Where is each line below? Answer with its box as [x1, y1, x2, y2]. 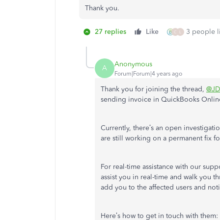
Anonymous [114, 59, 152, 68]
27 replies [95, 27, 126, 36]
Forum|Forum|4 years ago [114, 70, 182, 77]
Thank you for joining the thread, [101, 85, 206, 93]
